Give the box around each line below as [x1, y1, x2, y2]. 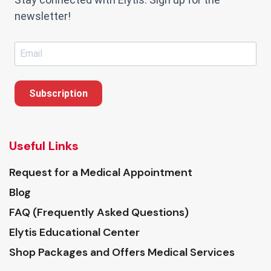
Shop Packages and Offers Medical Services [9, 244, 235, 260]
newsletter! [15, 9, 71, 22]
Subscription [29, 87, 88, 99]
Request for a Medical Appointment [9, 165, 192, 180]
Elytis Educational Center [9, 224, 140, 240]
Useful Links [9, 137, 79, 154]
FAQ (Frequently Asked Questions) [9, 204, 189, 220]
